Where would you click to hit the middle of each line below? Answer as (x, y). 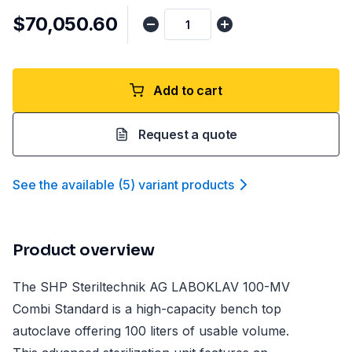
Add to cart (188, 90)
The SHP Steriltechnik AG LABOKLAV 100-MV (151, 287)
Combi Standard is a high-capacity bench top (147, 309)
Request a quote (188, 134)
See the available (64, 185)
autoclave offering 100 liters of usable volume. (151, 331)
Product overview (84, 250)
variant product (183, 185)
